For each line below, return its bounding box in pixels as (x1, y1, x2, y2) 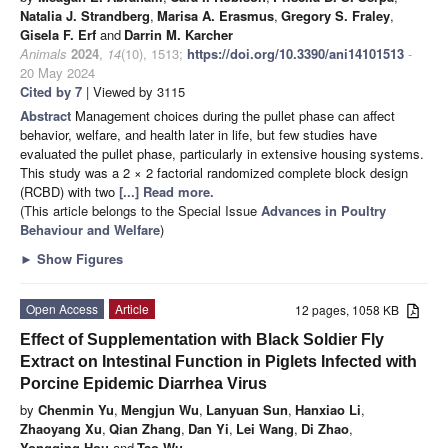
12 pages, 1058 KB (295, 300, 408, 318)
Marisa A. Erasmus (157, 5, 274, 25)
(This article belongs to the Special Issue (20, 200, 261, 220)
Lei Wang (236, 418, 294, 438)
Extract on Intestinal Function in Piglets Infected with (20, 352, 417, 370)
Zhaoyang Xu (20, 418, 102, 438)
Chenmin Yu (38, 399, 114, 419)
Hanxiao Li (295, 399, 361, 419)
